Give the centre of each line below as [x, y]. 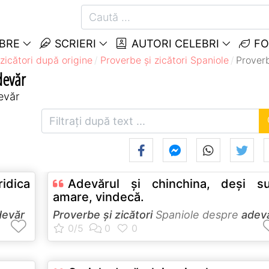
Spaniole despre [197, 214]
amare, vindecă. [98, 197]
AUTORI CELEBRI [174, 44]
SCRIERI [74, 44]
